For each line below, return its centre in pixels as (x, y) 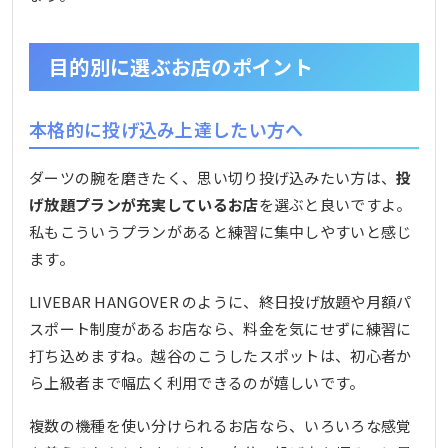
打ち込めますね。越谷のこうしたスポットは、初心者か (220, 355)
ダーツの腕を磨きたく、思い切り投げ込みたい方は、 (213, 177)
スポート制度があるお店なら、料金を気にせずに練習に (220, 328)
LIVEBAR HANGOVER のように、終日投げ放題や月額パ (220, 301)
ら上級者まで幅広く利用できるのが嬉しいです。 (197, 382)
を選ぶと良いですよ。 (335, 204)
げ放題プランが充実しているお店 (144, 204)
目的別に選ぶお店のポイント (181, 67)
